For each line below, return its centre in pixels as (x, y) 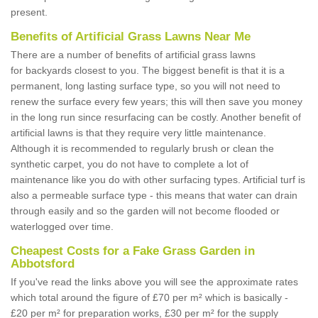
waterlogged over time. (64, 227)
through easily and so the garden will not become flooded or (145, 211)
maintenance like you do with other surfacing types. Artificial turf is (158, 180)
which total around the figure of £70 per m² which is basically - (149, 298)
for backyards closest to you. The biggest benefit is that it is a (148, 71)
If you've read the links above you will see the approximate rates (154, 282)
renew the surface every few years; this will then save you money (157, 102)
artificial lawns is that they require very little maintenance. (138, 133)
